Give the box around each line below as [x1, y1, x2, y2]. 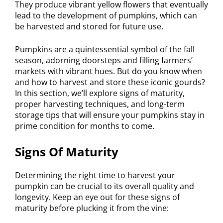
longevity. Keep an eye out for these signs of [15, 191, 180, 203]
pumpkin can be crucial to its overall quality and [15, 180, 194, 192]
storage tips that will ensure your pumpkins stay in [15, 109, 205, 120]
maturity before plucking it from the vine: [15, 202, 169, 214]
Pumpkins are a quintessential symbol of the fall [15, 43, 195, 55]
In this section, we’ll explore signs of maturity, [15, 87, 185, 99]
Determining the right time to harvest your [15, 169, 175, 181]
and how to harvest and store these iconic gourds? [15, 76, 205, 88]
